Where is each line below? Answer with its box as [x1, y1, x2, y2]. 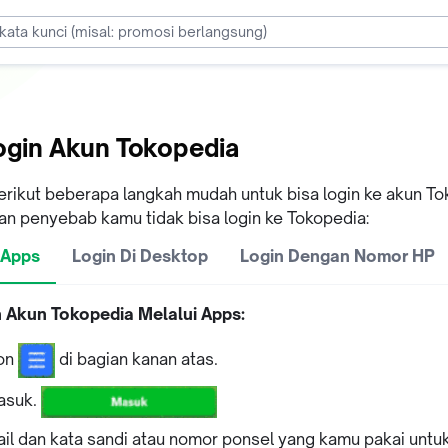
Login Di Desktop [72, 245, 208, 266]
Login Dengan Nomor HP [240, 245, 435, 266]
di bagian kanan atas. [55, 348, 218, 369]
